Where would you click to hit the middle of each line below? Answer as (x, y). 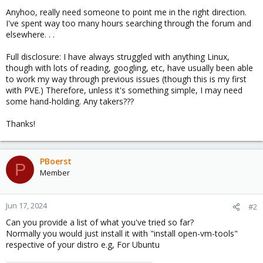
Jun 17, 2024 (26, 205)
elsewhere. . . (30, 34)
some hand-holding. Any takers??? (70, 101)
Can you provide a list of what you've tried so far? (100, 222)
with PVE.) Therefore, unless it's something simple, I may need (124, 90)
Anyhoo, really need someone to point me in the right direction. (126, 12)
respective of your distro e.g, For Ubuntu (83, 245)
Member (55, 173)
